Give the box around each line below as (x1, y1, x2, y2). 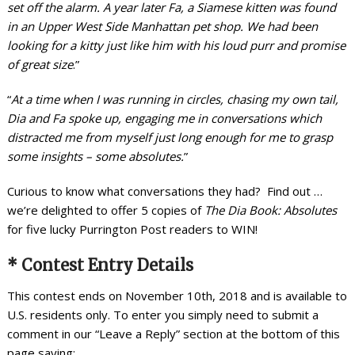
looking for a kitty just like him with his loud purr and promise (6, 36, 345, 53)
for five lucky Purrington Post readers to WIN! (6, 220, 258, 237)
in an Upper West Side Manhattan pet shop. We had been (6, 17, 318, 34)
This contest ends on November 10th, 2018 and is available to (6, 287, 347, 303)
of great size (6, 55, 73, 72)
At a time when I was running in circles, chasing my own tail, (10, 90, 338, 107)
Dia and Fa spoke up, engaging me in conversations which (6, 109, 322, 126)
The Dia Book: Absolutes (204, 201, 337, 218)
